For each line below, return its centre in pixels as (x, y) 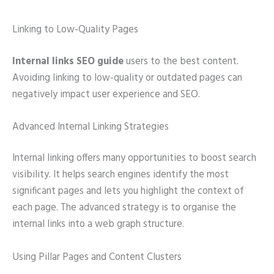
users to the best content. (182, 61)
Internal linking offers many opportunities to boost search (134, 159)
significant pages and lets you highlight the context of (128, 192)
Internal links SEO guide (69, 61)
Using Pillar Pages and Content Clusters (97, 257)
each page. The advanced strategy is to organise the (124, 208)
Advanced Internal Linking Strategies (91, 127)
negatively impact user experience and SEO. (106, 94)
